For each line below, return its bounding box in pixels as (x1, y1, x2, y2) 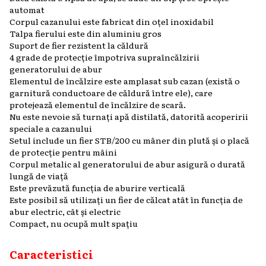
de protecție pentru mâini (9, 146, 117, 158)
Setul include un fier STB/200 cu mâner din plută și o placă (9, 134, 249, 146)
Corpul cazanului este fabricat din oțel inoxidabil (9, 15, 214, 27)
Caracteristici (9, 246, 93, 262)
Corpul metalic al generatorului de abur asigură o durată (9, 158, 245, 170)
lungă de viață (9, 170, 68, 182)
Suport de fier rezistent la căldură (9, 39, 148, 51)
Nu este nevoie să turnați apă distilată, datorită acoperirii (9, 110, 248, 122)
